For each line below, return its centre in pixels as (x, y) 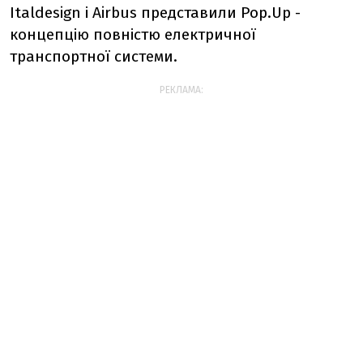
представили (191, 12)
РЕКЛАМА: (181, 90)
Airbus (115, 12)
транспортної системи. (94, 56)
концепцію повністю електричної (133, 34)
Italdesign (45, 12)
